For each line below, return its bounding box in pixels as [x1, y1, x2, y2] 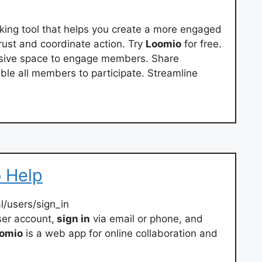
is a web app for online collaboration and [23, 227, 218, 239]
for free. [181, 38, 222, 50]
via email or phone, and [90, 212, 203, 225]
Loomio [146, 38, 181, 50]
